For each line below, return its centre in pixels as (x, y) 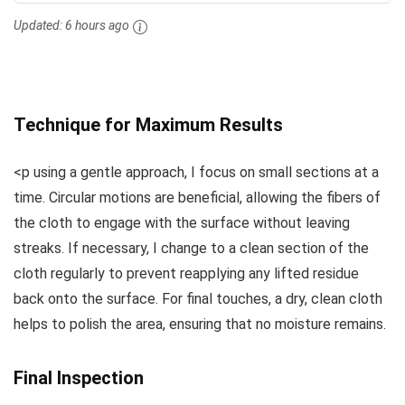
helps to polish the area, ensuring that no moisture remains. (200, 324)
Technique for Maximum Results (148, 124)
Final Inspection (79, 377)
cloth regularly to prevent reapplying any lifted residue (186, 273)
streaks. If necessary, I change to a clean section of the (191, 248)
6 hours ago (97, 26)
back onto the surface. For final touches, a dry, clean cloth (198, 298)
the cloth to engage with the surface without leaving (182, 222)
